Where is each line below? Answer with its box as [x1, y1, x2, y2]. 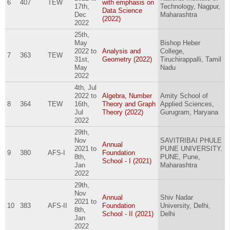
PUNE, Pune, [160, 153, 200, 161]
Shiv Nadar [160, 194, 193, 202]
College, [160, 47, 184, 55]
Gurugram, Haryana [160, 108, 218, 117]
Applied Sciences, [160, 100, 214, 108]
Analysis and [102, 47, 141, 55]
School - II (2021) [102, 210, 154, 218]
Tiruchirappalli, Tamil [160, 55, 221, 64]
